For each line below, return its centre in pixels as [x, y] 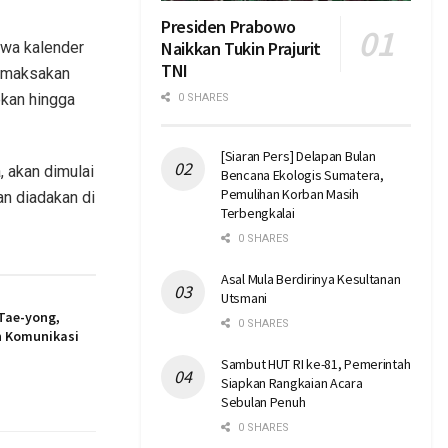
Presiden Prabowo [228, 26]
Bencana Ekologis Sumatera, [302, 174]
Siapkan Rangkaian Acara [292, 382]
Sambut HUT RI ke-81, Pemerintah [316, 363]
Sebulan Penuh [263, 401]
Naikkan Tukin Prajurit [241, 48]
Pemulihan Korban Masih [290, 193]
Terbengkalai [258, 212]
